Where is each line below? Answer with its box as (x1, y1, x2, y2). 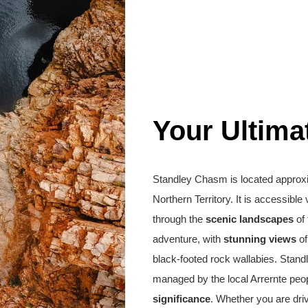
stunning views (223, 232, 296, 245)
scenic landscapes (206, 212, 294, 225)
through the (153, 212, 206, 225)
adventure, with (153, 232, 223, 245)
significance (153, 292, 210, 305)
